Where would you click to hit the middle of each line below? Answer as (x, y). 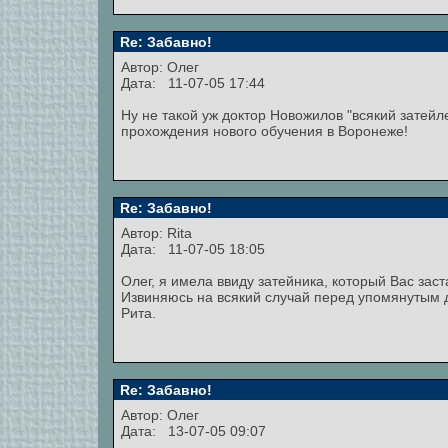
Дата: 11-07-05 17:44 (193, 83)
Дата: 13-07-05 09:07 (193, 431)
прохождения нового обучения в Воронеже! (264, 131)
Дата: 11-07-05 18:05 (193, 249)
